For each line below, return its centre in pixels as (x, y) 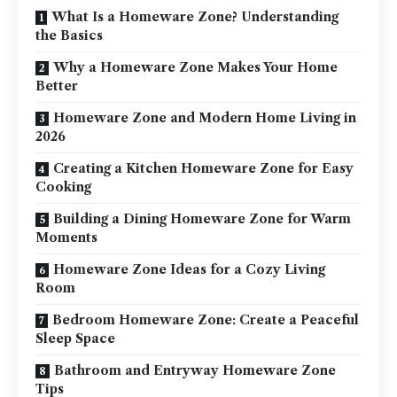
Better (57, 86)
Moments (66, 238)
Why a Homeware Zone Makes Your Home (195, 68)
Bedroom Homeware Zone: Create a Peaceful (206, 320)
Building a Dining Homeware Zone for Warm (202, 219)
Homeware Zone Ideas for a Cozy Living (189, 270)
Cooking (63, 187)
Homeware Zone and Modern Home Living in (205, 118)
